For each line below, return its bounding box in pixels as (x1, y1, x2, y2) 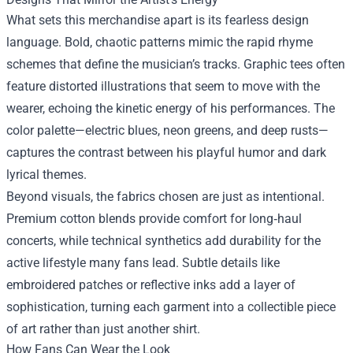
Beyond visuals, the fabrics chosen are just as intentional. (6, 189, 325, 204)
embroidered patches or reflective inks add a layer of (6, 277, 295, 292)
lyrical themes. (6, 167, 87, 182)
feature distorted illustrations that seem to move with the (6, 79, 320, 94)
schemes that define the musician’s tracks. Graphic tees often (6, 57, 345, 72)
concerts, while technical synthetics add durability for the (6, 233, 321, 248)
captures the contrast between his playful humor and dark (6, 145, 326, 160)
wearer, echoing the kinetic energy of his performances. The (6, 101, 335, 116)
